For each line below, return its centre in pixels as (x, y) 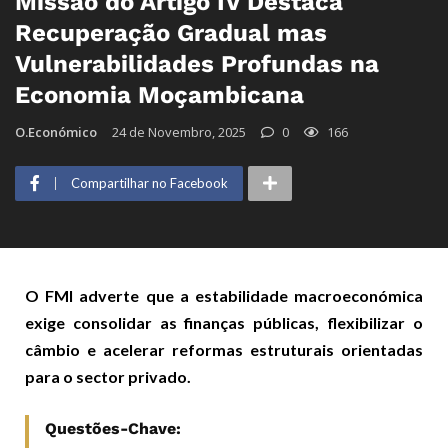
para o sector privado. (108, 376)
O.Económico (56, 131)
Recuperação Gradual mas (171, 32)
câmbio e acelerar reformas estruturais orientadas (224, 349)
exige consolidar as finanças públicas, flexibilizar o (224, 322)
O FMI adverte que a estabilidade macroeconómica (224, 295)
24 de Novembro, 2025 (179, 131)
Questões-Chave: (113, 428)
